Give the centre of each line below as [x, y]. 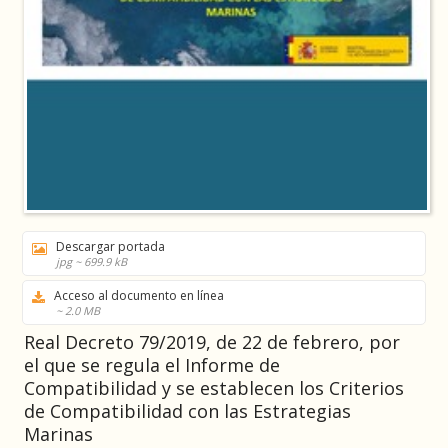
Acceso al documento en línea [139, 296]
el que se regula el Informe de [152, 365]
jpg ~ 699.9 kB [91, 262]
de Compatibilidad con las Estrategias [187, 411]
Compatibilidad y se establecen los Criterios [214, 388]
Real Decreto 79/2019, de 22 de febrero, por [212, 342]
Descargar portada [110, 247]
